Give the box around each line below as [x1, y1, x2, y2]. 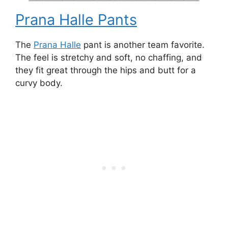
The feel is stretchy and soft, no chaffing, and [15, 52, 202, 63]
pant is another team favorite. [81, 40, 205, 50]
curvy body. [15, 78, 63, 89]
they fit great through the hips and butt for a [15, 65, 196, 76]
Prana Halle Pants [15, 11, 137, 29]
